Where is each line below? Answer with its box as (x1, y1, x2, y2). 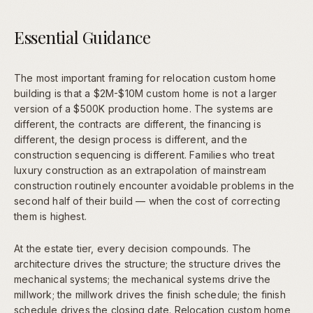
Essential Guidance (14, 25, 151, 48)
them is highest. (14, 210, 87, 222)
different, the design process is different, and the (14, 133, 247, 145)
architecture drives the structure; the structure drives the (14, 257, 282, 270)
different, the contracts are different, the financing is (14, 117, 261, 130)
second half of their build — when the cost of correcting (14, 194, 280, 207)
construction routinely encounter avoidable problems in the (14, 179, 295, 191)
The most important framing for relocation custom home (14, 71, 277, 84)
